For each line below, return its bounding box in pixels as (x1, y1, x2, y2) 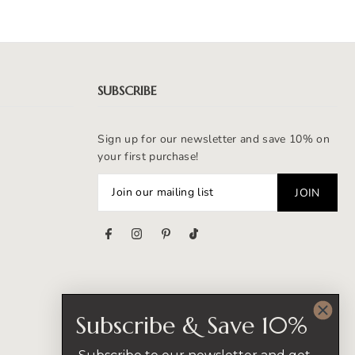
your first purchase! (97, 148, 199, 164)
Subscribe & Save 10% (75, 311, 308, 340)
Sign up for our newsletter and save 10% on (97, 131, 330, 147)
